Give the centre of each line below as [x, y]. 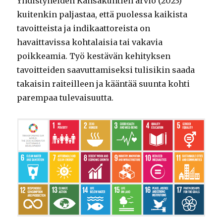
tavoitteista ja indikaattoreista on [84, 28]
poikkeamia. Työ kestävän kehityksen [94, 56]
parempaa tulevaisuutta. [65, 98]
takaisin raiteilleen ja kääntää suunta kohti [104, 84]
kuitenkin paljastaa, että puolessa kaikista [102, 15]
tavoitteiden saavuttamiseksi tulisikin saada [106, 70]
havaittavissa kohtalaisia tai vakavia [90, 42]
